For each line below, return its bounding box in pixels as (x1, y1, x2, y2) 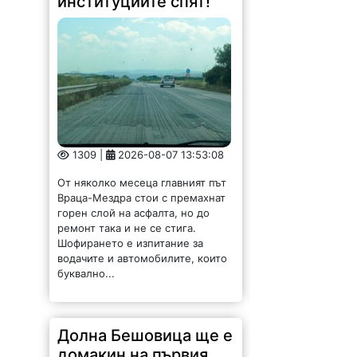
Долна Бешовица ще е (57, 326, 233, 346)
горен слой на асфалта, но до (57, 206, 210, 220)
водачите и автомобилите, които (57, 252, 228, 265)
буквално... (57, 267, 116, 280)
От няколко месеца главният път (57, 176, 227, 190)
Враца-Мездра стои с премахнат (57, 191, 226, 205)
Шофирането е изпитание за (57, 237, 204, 250)
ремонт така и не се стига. (57, 222, 197, 235)
